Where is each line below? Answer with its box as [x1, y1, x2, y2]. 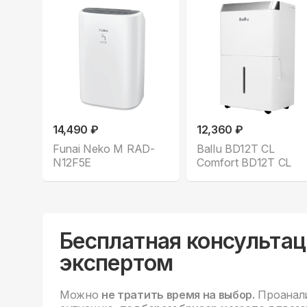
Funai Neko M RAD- [53, 141, 155, 156]
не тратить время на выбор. [101, 287, 255, 302]
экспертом [60, 249, 173, 276]
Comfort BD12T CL [197, 155, 291, 169]
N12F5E [53, 155, 92, 169]
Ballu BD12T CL [197, 141, 275, 156]
